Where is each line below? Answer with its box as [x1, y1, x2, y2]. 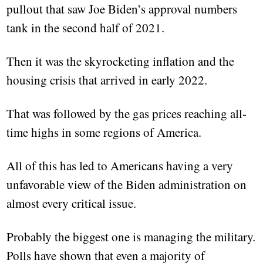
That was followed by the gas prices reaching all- [6, 105, 247, 122]
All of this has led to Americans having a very [6, 157, 234, 174]
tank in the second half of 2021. [6, 19, 165, 36]
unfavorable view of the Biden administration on [6, 176, 247, 193]
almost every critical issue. [6, 195, 137, 212]
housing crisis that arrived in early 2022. [6, 72, 208, 89]
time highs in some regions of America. [6, 124, 202, 141]
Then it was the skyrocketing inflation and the [6, 53, 235, 70]
